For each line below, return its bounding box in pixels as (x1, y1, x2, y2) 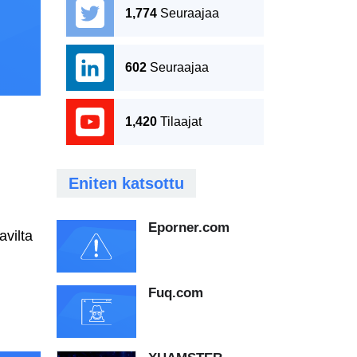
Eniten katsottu (69, 175, 184, 192)
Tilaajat (160, 115, 202, 128)
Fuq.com (148, 285, 203, 300)
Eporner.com (148, 220, 229, 235)
